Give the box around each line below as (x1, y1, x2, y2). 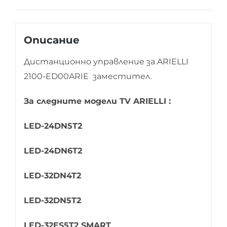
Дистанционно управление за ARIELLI (23, 57, 188, 67)
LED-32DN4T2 (23, 171, 81, 181)
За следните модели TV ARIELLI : (23, 96, 171, 106)
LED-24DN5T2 (23, 121, 82, 131)
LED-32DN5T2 (23, 196, 81, 206)
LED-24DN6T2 (23, 146, 82, 156)
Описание (23, 34, 80, 47)
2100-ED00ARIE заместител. (23, 71, 152, 82)
